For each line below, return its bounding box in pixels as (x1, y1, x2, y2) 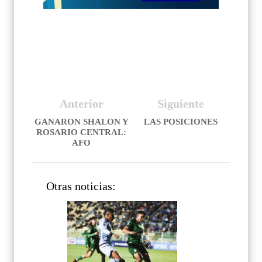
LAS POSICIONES (144, 117, 218, 127)
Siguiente (157, 97, 204, 111)
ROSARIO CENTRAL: (36, 127, 126, 137)
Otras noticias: (46, 180, 116, 192)
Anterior (59, 97, 104, 111)
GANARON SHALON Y (34, 117, 129, 127)
